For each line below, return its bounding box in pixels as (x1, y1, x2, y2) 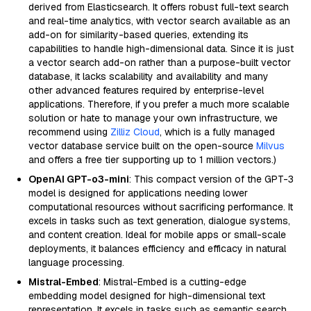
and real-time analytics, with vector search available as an (28, 15, 290, 27)
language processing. (28, 256, 124, 269)
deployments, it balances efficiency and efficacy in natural (28, 242, 286, 255)
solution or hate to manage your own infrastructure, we (28, 112, 278, 124)
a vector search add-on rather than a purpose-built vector (28, 56, 291, 69)
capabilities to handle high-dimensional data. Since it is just (28, 42, 294, 55)
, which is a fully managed (160, 126, 275, 138)
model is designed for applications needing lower (28, 187, 248, 199)
